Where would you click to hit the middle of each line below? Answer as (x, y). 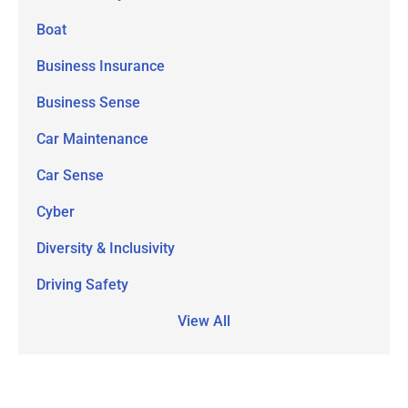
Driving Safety (82, 285)
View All (204, 321)
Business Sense (88, 103)
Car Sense (70, 176)
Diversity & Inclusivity (106, 249)
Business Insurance (101, 66)
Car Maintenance (92, 139)
